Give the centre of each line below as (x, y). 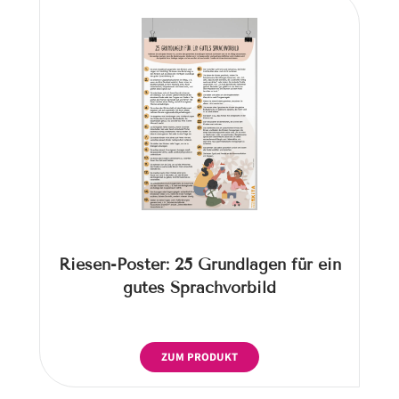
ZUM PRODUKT (199, 357)
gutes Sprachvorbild (199, 287)
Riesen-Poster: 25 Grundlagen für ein (199, 264)
